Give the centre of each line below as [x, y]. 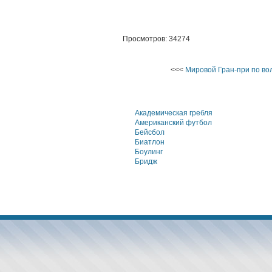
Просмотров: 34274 [156, 39]
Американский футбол [173, 123]
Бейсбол [150, 132]
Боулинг [149, 152]
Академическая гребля [174, 113]
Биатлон [150, 142]
